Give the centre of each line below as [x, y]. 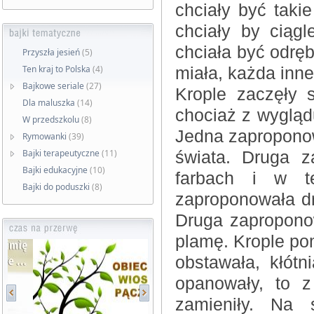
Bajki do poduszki [56, 187]
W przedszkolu [51, 120]
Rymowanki [45, 136]
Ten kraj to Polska [56, 69]
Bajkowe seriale [53, 86]
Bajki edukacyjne [55, 170]
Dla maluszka [49, 103]
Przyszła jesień [51, 52]
